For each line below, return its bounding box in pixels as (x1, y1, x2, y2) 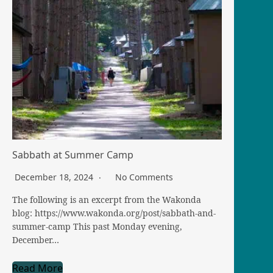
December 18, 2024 (15, 171, 96, 183)
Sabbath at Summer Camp (12, 148, 133, 162)
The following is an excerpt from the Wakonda (12, 194, 201, 206)
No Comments (115, 171, 173, 183)
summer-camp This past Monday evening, (12, 221, 182, 233)
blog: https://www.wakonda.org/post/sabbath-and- (12, 207, 216, 219)
